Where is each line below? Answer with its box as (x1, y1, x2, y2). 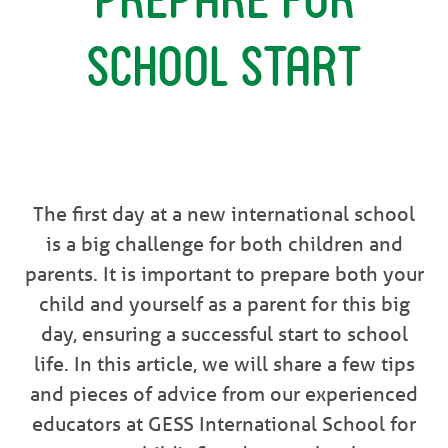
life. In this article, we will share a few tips (33, 351, 415, 376)
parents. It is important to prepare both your (24, 261, 424, 286)
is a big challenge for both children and (45, 231, 403, 256)
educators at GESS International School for (32, 411, 416, 436)
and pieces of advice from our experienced (30, 381, 418, 406)
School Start (86, 34, 362, 92)
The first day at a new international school (33, 201, 415, 226)
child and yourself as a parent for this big (38, 291, 410, 316)
